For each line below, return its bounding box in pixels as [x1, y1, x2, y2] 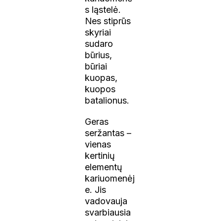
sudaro [85, 38, 113, 49]
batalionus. [85, 95, 130, 106]
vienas [85, 139, 111, 149]
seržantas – [85, 127, 132, 138]
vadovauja [85, 195, 128, 206]
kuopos [85, 83, 116, 94]
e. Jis [85, 184, 107, 195]
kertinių [85, 150, 115, 161]
